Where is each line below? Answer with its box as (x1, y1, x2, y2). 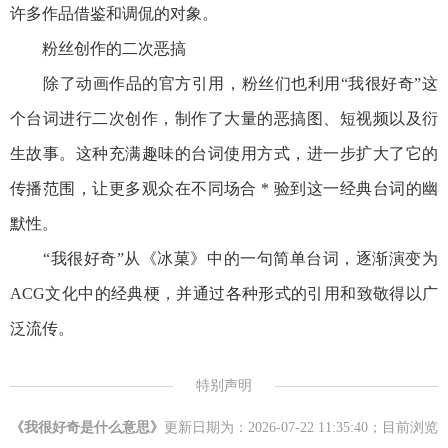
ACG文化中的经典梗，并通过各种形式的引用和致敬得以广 (10, 285, 438, 303)
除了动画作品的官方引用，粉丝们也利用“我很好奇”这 (10, 75, 438, 93)
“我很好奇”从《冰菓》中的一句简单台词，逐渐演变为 (10, 250, 438, 268)
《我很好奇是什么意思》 (10, 420, 164, 436)
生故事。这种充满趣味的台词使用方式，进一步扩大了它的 (10, 145, 438, 163)
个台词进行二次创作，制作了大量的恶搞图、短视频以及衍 (10, 110, 438, 128)
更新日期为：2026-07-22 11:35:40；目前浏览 (164, 420, 438, 436)
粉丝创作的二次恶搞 (10, 40, 186, 58)
